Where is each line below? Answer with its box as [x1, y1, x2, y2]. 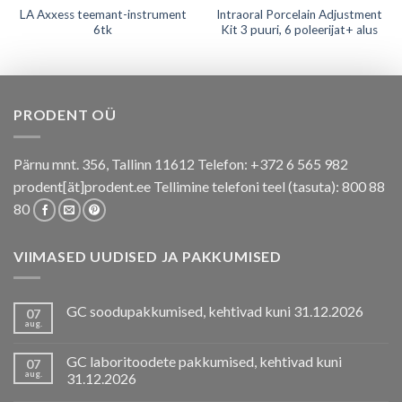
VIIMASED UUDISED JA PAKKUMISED [13, 247, 282, 265]
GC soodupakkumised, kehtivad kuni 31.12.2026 [66, 302, 363, 320]
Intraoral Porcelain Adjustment [216, 7, 382, 22]
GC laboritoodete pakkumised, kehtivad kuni [66, 353, 342, 371]
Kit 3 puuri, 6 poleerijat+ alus [221, 22, 378, 38]
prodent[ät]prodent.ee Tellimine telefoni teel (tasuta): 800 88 [13, 177, 385, 195]
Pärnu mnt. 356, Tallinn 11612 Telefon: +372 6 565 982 [13, 154, 348, 172]
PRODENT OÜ [13, 106, 117, 124]
